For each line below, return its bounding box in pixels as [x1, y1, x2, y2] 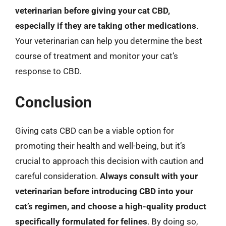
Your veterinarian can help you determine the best [15, 36, 202, 46]
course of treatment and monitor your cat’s [15, 51, 178, 61]
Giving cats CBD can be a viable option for [15, 125, 174, 136]
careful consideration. [15, 171, 100, 181]
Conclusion [15, 93, 92, 111]
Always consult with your [100, 171, 198, 181]
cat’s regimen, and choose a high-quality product [15, 201, 206, 211]
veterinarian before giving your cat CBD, [15, 6, 170, 16]
